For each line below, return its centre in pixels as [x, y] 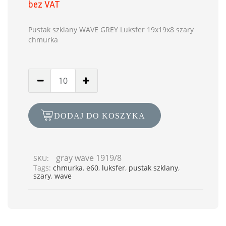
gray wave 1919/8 [89, 158]
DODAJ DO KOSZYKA [100, 116]
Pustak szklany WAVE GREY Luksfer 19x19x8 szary [111, 30]
